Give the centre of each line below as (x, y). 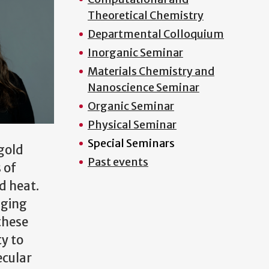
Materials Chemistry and (151, 71)
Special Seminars (131, 143)
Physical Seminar (132, 125)
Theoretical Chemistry (145, 15)
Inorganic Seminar (135, 53)
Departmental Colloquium (156, 34)
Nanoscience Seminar (143, 87)
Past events (118, 162)
